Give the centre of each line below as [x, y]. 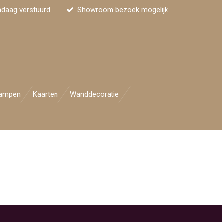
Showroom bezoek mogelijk [122, 10]
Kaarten [45, 94]
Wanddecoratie [94, 94]
